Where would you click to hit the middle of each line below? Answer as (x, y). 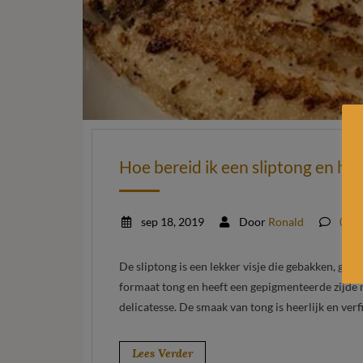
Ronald (286, 221)
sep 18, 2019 (171, 221)
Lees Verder (162, 353)
